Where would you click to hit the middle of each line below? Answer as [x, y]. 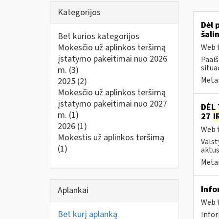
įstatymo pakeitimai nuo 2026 [112, 59]
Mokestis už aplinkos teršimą [111, 138]
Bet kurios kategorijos [99, 36]
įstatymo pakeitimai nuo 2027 [112, 104]
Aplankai [73, 190]
